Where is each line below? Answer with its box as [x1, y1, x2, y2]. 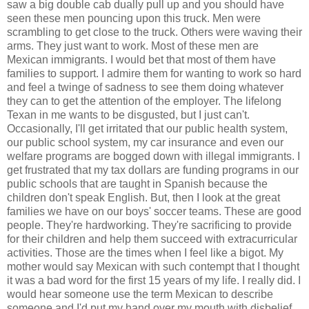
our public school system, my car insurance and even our [7, 136, 283, 148]
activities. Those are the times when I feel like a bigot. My [7, 246, 283, 259]
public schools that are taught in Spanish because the [7, 177, 268, 190]
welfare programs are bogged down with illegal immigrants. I [7, 150, 300, 162]
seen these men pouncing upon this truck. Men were [7, 12, 261, 24]
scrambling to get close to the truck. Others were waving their [7, 26, 302, 38]
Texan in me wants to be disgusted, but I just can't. [7, 108, 250, 121]
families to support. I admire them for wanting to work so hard [7, 67, 301, 79]
